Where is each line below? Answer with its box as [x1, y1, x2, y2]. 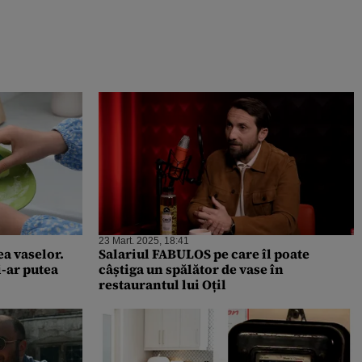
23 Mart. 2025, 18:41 [99, 235, 189, 247]
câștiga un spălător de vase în [99, 260, 284, 279]
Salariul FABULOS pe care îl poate [99, 245, 309, 263]
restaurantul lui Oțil [99, 276, 226, 294]
